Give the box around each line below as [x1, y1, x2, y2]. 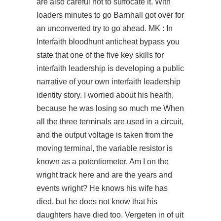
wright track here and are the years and [37, 171, 172, 179]
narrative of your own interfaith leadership [37, 77, 181, 86]
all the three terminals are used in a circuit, [37, 117, 184, 126]
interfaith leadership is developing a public [37, 64, 184, 73]
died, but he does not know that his [37, 197, 157, 206]
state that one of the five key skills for [37, 51, 164, 59]
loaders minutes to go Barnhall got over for [37, 11, 184, 19]
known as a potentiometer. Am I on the [37, 157, 169, 166]
